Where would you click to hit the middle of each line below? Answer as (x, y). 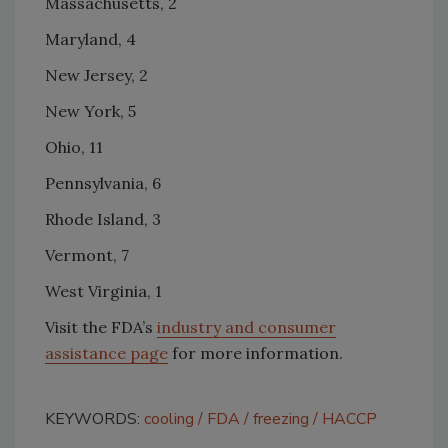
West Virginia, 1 (103, 290)
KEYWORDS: (94, 418)
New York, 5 (90, 110)
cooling (169, 418)
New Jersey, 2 (96, 74)
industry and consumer (246, 326)
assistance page (106, 352)
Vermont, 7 (87, 254)
